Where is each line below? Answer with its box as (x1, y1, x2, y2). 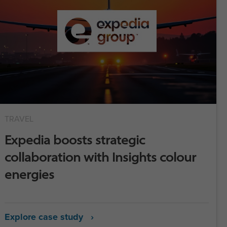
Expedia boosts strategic (5, 132, 145, 147)
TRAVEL (5, 113, 34, 125)
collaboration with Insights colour (5, 149, 197, 165)
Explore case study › (5, 210, 94, 223)
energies (5, 166, 55, 182)
